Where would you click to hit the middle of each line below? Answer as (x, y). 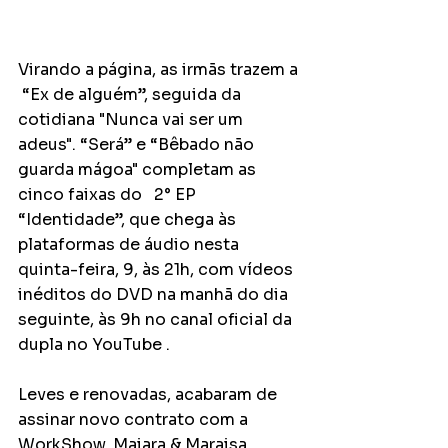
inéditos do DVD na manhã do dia (155, 294)
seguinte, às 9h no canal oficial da (157, 319)
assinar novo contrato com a (135, 419)
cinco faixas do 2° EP (109, 194)
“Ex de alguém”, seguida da (131, 94)
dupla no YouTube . (94, 344)
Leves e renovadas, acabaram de (149, 394)
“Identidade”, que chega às (129, 219)
